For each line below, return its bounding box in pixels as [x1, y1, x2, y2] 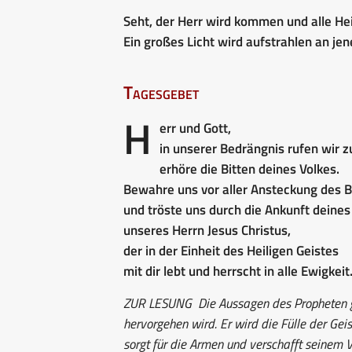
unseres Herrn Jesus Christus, [123, 219, 291, 240]
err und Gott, [159, 117, 231, 138]
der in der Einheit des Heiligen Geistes [123, 240, 339, 261]
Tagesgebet [123, 78, 199, 106]
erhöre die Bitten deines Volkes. [159, 158, 339, 179]
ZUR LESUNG [123, 292, 192, 313]
